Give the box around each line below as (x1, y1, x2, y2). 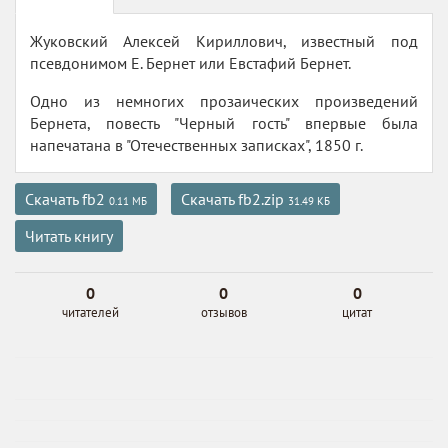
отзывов (200, 304, 247, 321)
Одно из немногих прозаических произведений (30, 91, 418, 111)
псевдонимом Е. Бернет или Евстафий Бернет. (30, 53, 351, 73)
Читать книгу (25, 226, 113, 246)
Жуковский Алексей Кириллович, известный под (30, 31, 418, 51)
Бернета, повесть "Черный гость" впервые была (30, 113, 418, 133)
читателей (62, 304, 120, 321)
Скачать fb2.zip (181, 189, 288, 209)
